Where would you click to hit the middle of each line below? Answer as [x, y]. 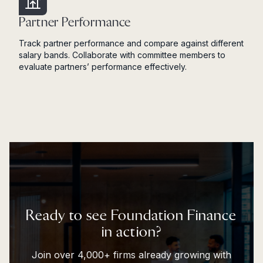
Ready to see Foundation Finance [131, 216]
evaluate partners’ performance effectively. [104, 67]
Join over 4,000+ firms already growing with [131, 255]
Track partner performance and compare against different [131, 43]
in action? [131, 232]
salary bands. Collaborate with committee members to [122, 55]
